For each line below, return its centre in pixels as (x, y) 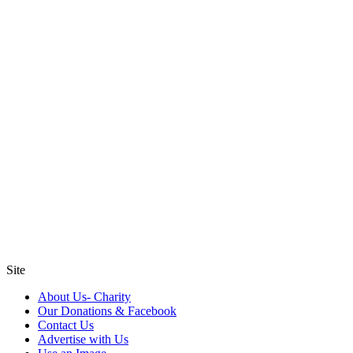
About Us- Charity (84, 296)
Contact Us (66, 325)
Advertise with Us (83, 339)
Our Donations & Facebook (107, 310)
